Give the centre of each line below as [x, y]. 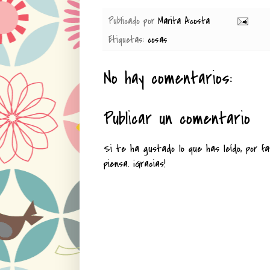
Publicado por [133, 21]
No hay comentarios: [168, 78]
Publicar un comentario [177, 118]
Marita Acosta [184, 21]
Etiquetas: [128, 39]
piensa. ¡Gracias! [135, 164]
